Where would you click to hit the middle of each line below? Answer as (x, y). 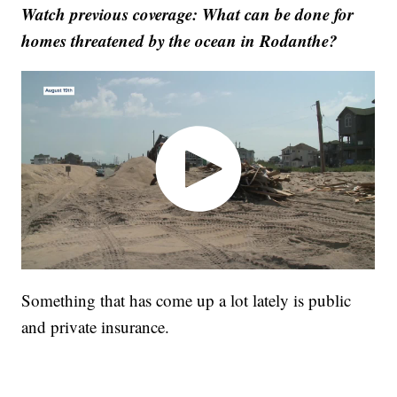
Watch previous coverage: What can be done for (188, 14)
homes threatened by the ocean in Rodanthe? (180, 41)
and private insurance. (96, 326)
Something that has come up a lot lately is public (187, 300)
